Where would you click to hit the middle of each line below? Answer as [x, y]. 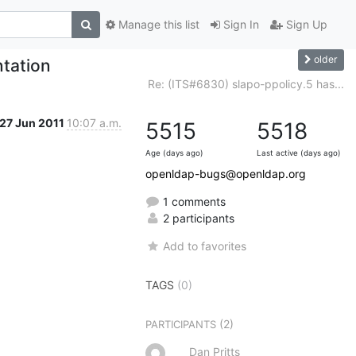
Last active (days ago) [299, 153]
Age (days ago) [174, 153]
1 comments [193, 201]
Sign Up [305, 25]
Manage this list [157, 25]
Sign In [240, 25]
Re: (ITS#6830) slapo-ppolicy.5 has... [246, 83]
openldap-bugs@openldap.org [226, 173]
